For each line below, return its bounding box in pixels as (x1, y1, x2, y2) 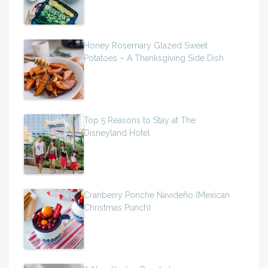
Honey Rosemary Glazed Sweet (84, 40, 208, 50)
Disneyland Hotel (84, 127, 150, 138)
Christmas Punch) (84, 202, 151, 212)
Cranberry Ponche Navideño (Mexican (84, 190, 230, 200)
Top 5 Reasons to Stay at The (84, 115, 196, 125)
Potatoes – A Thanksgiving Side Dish (84, 53, 224, 63)
